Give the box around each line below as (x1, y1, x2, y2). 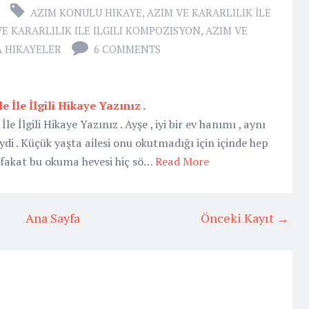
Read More (155, 154, 209, 169)
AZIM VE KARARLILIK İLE (147, 6, 271, 19)
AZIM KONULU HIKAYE (30, 6, 142, 19)
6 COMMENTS (94, 42, 161, 56)
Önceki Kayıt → (201, 210, 289, 226)
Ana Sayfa (25, 210, 80, 226)
